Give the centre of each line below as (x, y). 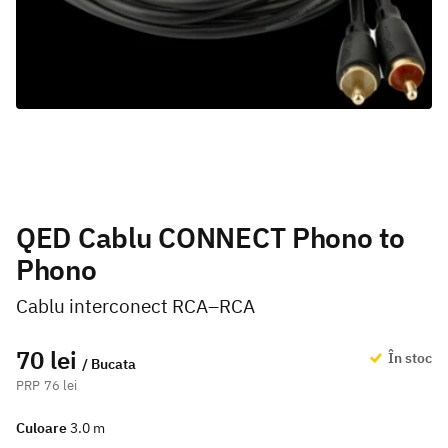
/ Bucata (109, 363)
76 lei (60, 385)
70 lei (46, 359)
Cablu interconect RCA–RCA (135, 305)
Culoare (41, 427)
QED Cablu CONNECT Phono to (210, 237)
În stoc (408, 357)
